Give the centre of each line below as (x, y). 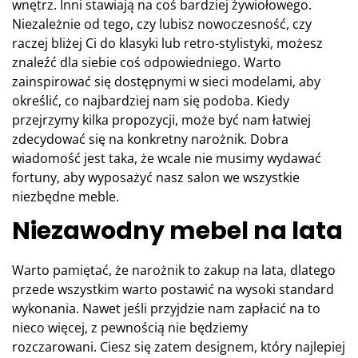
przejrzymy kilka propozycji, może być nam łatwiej (161, 120)
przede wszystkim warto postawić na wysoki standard (173, 290)
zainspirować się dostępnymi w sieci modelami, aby (166, 82)
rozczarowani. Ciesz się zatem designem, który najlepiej (179, 347)
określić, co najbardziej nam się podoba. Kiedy (151, 101)
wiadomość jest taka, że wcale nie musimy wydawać (167, 159)
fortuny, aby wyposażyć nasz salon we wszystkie (156, 178)
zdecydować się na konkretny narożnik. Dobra (150, 139)
